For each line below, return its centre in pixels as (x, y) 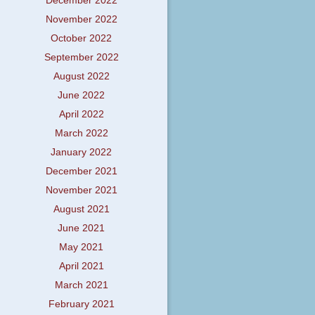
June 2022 (82, 96)
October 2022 (82, 39)
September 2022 (81, 58)
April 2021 (81, 266)
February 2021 (81, 304)
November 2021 (81, 191)
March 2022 (81, 134)
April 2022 (81, 115)
